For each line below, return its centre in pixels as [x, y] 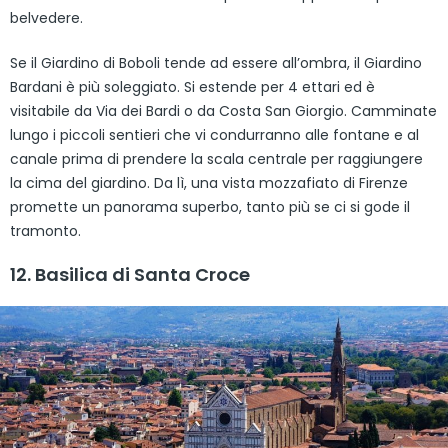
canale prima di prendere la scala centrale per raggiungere [216, 158]
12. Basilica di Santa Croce [130, 274]
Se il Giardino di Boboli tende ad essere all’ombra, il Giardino [216, 62]
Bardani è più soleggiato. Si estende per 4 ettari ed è [192, 86]
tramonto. [45, 230]
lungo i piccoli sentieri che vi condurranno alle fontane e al [214, 134]
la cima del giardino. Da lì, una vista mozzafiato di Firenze [209, 182]
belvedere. [46, 17]
